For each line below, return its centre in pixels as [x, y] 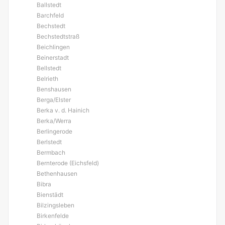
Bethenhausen [57, 174]
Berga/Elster [54, 100]
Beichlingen [53, 47]
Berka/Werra [54, 121]
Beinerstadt [53, 58]
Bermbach [51, 152]
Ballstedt [49, 5]
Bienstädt [50, 195]
